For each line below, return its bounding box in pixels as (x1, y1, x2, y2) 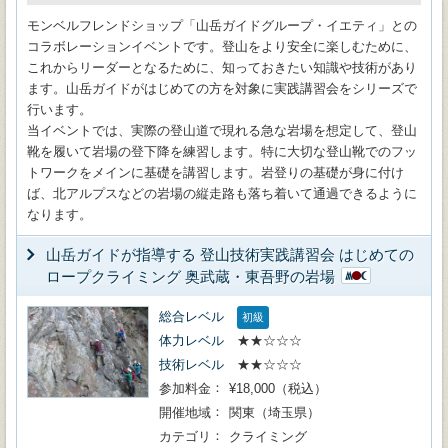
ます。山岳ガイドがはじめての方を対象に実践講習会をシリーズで (27, 81, 417, 96)
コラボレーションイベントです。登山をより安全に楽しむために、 (27, 39, 417, 54)
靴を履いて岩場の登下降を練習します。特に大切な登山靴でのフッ (27, 144, 417, 159)
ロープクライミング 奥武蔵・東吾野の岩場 (46, 268, 335, 285)
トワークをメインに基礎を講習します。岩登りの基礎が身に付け (27, 165, 404, 180)
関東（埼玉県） (229, 405, 320, 420)
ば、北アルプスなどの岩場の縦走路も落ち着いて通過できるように (27, 186, 417, 201)
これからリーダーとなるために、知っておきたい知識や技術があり (27, 60, 417, 75)
